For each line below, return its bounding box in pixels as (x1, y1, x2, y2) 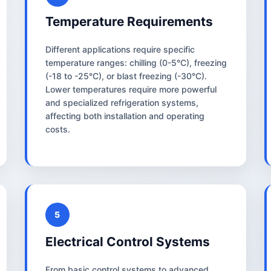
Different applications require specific (45, 44, 195, 54)
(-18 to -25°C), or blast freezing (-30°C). (45, 70, 207, 81)
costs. (45, 123, 70, 134)
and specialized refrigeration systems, (45, 97, 198, 108)
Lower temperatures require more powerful (45, 83, 217, 94)
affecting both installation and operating (45, 110, 204, 121)
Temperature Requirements (45, 13, 213, 29)
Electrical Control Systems (45, 233, 210, 249)
